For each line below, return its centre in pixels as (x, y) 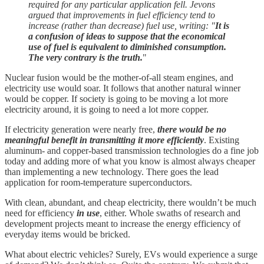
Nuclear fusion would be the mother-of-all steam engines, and (119, 78)
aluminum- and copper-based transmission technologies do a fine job (132, 151)
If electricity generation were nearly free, (81, 130)
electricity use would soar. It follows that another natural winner (123, 88)
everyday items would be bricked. (67, 235)
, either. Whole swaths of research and (170, 213)
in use (88, 213)
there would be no (192, 130)
